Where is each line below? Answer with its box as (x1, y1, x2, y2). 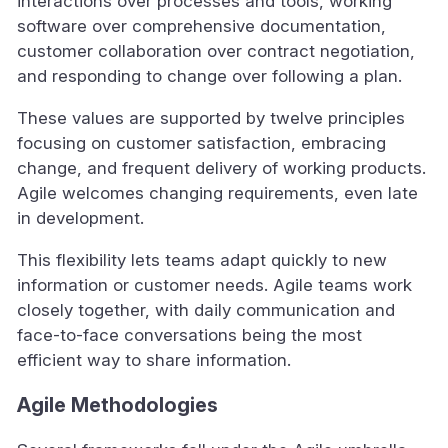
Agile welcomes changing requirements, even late (17, 182, 418, 203)
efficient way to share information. (17, 349, 291, 370)
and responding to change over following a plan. (17, 65, 402, 86)
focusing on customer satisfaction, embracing (17, 132, 386, 153)
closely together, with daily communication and (17, 299, 395, 320)
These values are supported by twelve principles (17, 107, 405, 128)
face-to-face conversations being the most (17, 324, 362, 345)
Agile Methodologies (17, 392, 218, 417)
